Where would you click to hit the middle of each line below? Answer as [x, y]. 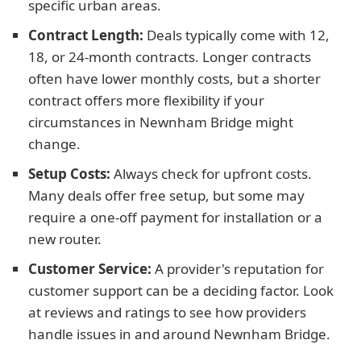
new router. [65, 239]
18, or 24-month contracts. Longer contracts [170, 57]
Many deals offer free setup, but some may [166, 195]
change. [54, 144]
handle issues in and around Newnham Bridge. [179, 334]
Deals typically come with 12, [237, 35]
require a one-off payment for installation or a [175, 217]
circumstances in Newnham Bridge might [161, 122]
